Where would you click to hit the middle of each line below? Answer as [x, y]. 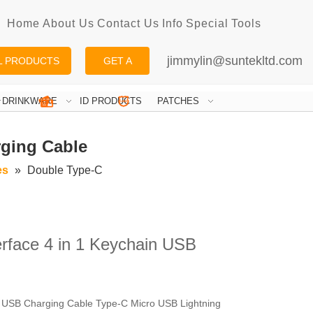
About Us [68, 23]
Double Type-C [65, 170]
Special [207, 23]
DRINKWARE [29, 101]
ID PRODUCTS [110, 101]
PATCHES [178, 101]
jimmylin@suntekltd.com [235, 61]
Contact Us [128, 23]
